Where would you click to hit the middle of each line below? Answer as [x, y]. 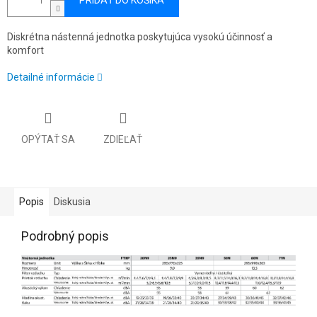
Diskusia [72, 201]
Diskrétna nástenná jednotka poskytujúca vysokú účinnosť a [140, 37]
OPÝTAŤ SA [48, 139]
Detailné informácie [51, 77]
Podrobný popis [65, 236]
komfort [25, 51]
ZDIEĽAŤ [123, 139]
